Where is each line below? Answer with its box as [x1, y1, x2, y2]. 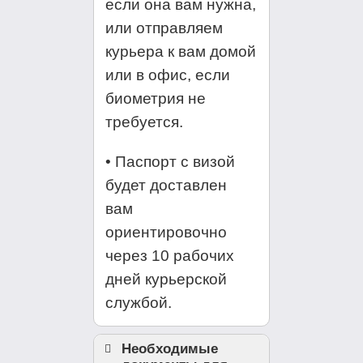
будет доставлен [105, 176, 228, 194]
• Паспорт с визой [105, 152, 236, 170]
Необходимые [122, 340, 219, 357]
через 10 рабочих [105, 246, 235, 264]
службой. [105, 293, 173, 311]
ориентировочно [105, 223, 228, 241]
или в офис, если [105, 66, 231, 84]
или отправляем [105, 19, 224, 37]
